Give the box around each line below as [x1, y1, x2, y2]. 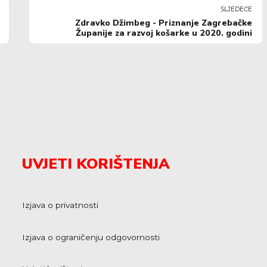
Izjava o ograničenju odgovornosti [22, 232, 160, 242]
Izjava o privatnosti [22, 200, 99, 210]
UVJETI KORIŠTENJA [22, 154, 170, 175]
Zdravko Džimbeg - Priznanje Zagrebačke [75, 17, 253, 29]
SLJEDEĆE [221, 5, 253, 14]
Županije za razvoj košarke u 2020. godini [76, 27, 253, 39]
